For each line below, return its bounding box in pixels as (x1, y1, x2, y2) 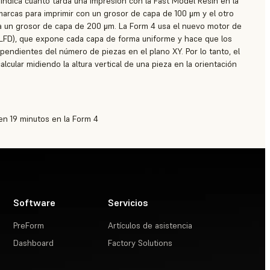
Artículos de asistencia (108, 220, 193, 231)
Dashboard (13, 237, 54, 249)
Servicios (108, 196, 149, 209)
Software (13, 196, 56, 209)
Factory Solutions (108, 237, 173, 249)
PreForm (13, 220, 45, 231)
